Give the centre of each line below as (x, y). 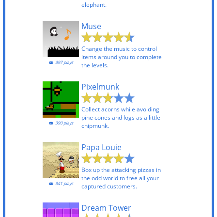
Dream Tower (106, 208)
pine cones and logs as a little (121, 117)
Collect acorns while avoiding (120, 109)
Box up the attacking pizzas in (121, 170)
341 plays (63, 184)
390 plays (63, 123)
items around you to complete (122, 57)
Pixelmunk (100, 87)
